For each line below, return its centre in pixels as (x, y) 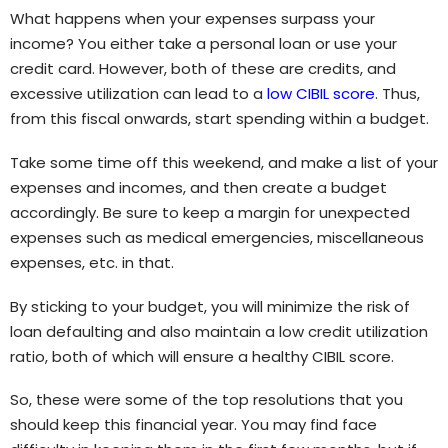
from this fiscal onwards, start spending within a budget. (219, 119)
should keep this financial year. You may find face (193, 425)
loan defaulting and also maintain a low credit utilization (219, 331)
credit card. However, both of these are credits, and (203, 69)
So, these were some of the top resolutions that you (206, 400)
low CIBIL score (321, 94)
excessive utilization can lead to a (138, 94)
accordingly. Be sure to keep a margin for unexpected (210, 212)
